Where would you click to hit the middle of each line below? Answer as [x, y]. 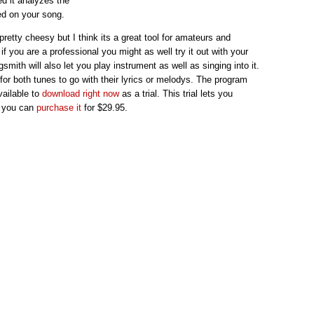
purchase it [59, 108]
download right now [81, 94]
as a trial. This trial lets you [176, 94]
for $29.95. [104, 108]
